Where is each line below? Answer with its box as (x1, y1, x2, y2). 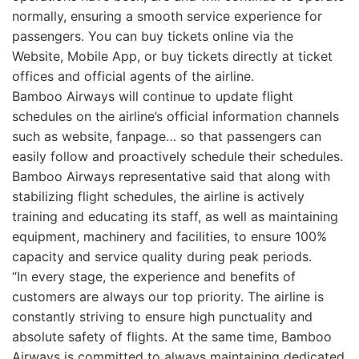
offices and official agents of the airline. (12, 67, 254, 84)
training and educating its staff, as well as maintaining (12, 208, 338, 224)
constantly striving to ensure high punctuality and (12, 308, 313, 325)
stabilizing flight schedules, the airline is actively (12, 188, 305, 204)
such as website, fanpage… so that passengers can (12, 127, 321, 144)
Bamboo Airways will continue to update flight (12, 87, 293, 104)
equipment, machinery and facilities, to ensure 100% (12, 228, 327, 244)
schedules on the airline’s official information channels (12, 107, 339, 124)
